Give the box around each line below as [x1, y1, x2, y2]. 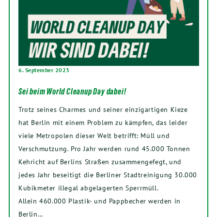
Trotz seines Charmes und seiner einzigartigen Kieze [18, 105, 188, 114]
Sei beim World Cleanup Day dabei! [18, 87, 126, 97]
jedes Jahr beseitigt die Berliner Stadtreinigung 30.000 [18, 170, 198, 180]
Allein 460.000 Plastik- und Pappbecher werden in [18, 196, 181, 206]
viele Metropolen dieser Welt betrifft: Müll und [18, 131, 170, 140]
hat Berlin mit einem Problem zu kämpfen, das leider [18, 118, 188, 127]
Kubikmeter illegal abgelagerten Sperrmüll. [18, 183, 158, 193]
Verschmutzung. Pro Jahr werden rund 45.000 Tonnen [18, 144, 190, 154]
